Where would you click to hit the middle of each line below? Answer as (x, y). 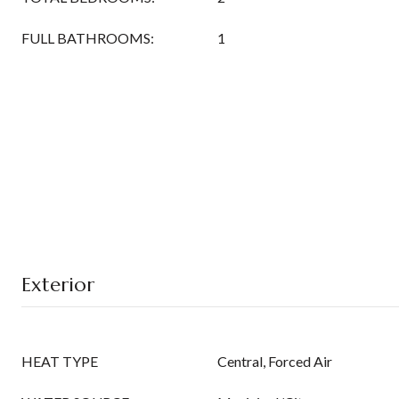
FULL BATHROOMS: (88, 38)
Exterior (58, 285)
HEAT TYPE (60, 361)
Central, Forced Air (275, 361)
